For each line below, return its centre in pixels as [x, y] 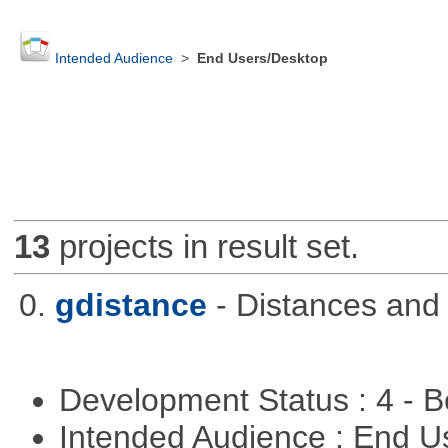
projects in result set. [204, 247]
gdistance [130, 304]
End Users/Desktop [262, 59]
